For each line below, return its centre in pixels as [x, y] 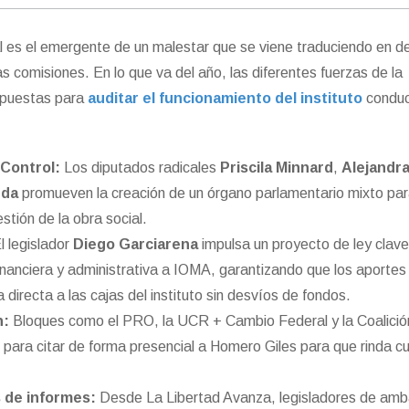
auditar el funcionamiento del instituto [227, 99]
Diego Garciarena [135, 245]
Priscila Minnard [276, 168]
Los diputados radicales [140, 168]
